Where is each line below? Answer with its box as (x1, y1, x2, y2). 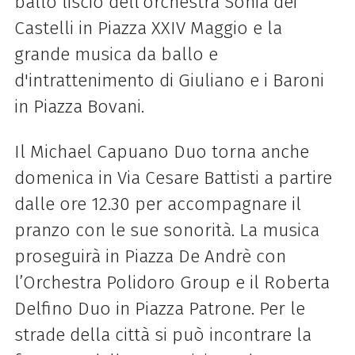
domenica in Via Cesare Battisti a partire (13, 166, 332, 189)
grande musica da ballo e (13, 43, 218, 65)
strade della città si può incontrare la (13, 323, 311, 345)
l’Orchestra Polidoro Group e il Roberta (13, 271, 330, 293)
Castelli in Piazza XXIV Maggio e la (13, 17, 282, 39)
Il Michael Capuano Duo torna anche (13, 140, 309, 162)
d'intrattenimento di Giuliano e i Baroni (13, 69, 324, 91)
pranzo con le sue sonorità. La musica (13, 219, 319, 241)
